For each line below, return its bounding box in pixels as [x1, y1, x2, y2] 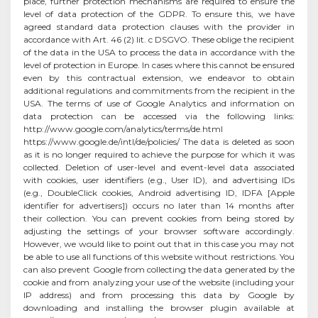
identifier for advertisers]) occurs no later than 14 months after [23, 199, 295, 211]
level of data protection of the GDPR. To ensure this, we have [23, 8, 295, 19]
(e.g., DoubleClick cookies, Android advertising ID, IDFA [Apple [23, 187, 295, 198]
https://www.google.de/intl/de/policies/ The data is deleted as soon [23, 136, 295, 147]
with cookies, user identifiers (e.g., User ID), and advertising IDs [23, 174, 295, 185]
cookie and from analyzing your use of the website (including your [23, 276, 295, 287]
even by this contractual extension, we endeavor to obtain [23, 72, 295, 83]
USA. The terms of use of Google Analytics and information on [23, 97, 295, 109]
